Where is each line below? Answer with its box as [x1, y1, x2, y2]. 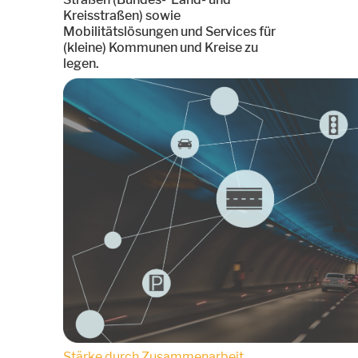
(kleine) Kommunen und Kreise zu [63, 40, 258, 55]
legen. [63, 56, 99, 71]
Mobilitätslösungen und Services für [63, 24, 276, 39]
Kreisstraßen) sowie [63, 8, 181, 23]
